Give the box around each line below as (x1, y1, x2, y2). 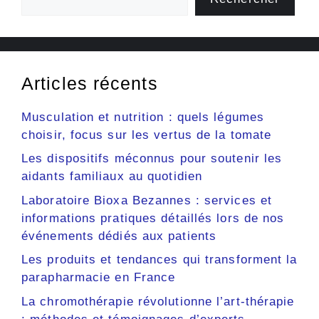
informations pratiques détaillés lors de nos (21, 211, 285, 225)
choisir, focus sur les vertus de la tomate (21, 127, 272, 142)
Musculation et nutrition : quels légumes (21, 110, 265, 124)
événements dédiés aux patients (21, 229, 217, 243)
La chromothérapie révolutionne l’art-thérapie (21, 294, 295, 308)
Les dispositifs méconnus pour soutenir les (21, 152, 283, 166)
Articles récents (21, 73, 158, 93)
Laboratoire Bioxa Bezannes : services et (21, 193, 273, 207)
